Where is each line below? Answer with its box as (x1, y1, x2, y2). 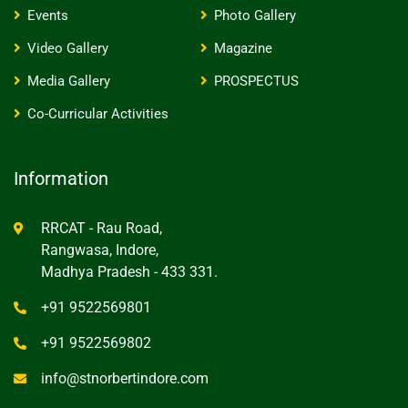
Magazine (213, 40, 272, 56)
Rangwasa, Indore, (41, 241, 158, 259)
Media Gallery (27, 73, 110, 89)
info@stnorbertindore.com (41, 370, 209, 387)
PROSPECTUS (213, 73, 299, 89)
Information (14, 168, 108, 189)
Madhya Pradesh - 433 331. (41, 263, 218, 280)
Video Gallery (27, 40, 108, 56)
